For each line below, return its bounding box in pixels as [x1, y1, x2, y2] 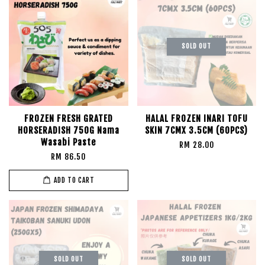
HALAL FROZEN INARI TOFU [145, 113, 248, 124]
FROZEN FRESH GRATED [24, 113, 113, 124]
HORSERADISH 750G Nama [17, 125, 119, 136]
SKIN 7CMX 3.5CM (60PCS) [145, 125, 248, 136]
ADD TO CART [53, 176, 95, 185]
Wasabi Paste [41, 137, 96, 148]
